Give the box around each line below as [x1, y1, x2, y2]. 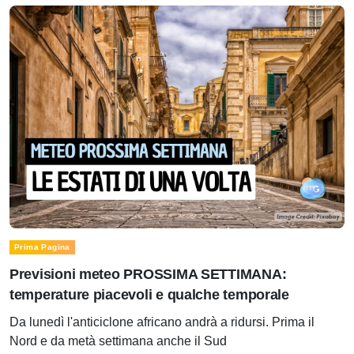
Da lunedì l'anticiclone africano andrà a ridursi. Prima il [9, 315, 314, 330]
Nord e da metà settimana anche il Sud [9, 334, 227, 348]
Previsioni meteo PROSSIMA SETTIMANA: [9, 266, 287, 283]
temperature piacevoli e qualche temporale [9, 287, 289, 303]
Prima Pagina [14, 243, 70, 252]
